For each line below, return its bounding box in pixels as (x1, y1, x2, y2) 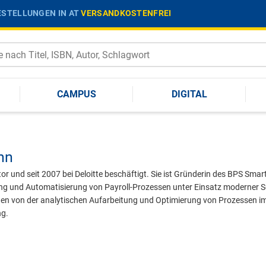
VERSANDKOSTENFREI (81, 8, 172, 18)
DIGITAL (172, 88, 207, 100)
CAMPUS (57, 88, 96, 100)
